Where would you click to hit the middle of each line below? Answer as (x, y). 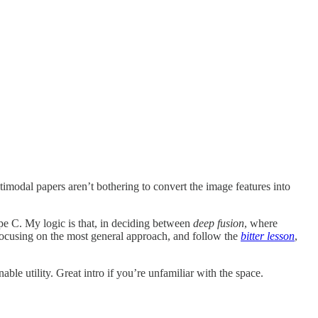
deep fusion (219, 224)
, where (261, 224)
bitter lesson (268, 236)
